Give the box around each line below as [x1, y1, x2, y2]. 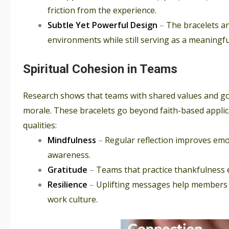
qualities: [23, 120, 57, 131]
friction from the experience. [48, 5, 156, 16]
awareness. [48, 149, 90, 161]
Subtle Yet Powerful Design [48, 19, 157, 31]
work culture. [48, 194, 98, 205]
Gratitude [48, 164, 87, 176]
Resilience [48, 179, 87, 191]
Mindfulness [48, 134, 96, 146]
